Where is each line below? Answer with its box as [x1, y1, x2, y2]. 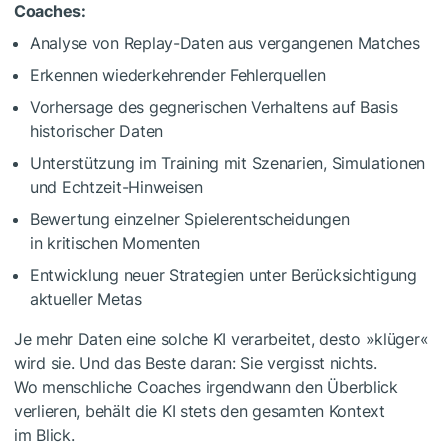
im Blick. [14, 424, 75, 445]
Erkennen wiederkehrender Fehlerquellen [30, 64, 326, 85]
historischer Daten [30, 120, 163, 141]
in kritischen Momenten [30, 232, 200, 253]
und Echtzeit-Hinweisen [30, 176, 203, 197]
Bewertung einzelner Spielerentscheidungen [30, 208, 350, 229]
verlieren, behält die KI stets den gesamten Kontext [14, 400, 385, 421]
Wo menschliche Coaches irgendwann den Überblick [14, 376, 398, 397]
